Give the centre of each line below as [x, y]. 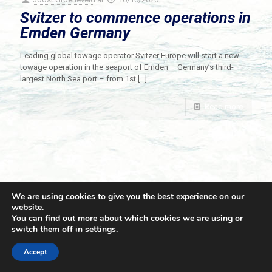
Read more [224, 107]
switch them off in [48, 229]
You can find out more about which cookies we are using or [127, 218]
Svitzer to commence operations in [135, 18]
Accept [35, 252]
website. [28, 207]
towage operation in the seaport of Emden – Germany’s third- [127, 67]
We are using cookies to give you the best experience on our [128, 196]
